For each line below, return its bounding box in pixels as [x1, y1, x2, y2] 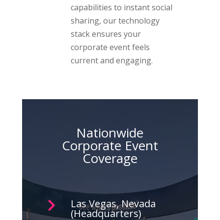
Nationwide [76, 123, 144, 141]
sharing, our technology [70, 15, 160, 26]
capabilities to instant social [70, 1, 172, 13]
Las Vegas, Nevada [70, 196, 156, 210]
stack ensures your [70, 28, 141, 39]
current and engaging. [70, 55, 153, 66]
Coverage [82, 149, 137, 167]
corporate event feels [70, 41, 150, 53]
